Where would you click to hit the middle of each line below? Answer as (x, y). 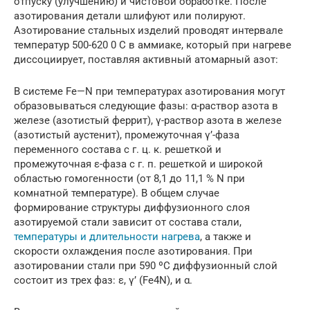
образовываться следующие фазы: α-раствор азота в (146, 106)
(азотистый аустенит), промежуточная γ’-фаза (127, 135)
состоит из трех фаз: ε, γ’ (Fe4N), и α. (103, 280)
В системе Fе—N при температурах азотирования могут (149, 91)
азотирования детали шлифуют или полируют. (130, 16)
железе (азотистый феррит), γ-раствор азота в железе (148, 120)
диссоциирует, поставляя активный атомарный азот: (146, 59)
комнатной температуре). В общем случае (117, 193)
